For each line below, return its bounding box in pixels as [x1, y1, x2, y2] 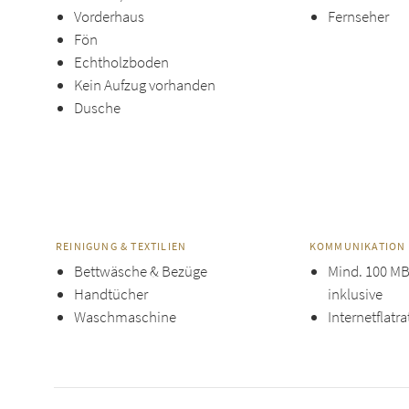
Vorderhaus [74, 6, 144, 26]
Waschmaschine [74, 307, 176, 327]
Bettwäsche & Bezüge [74, 261, 207, 281]
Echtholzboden [74, 52, 169, 72]
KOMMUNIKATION [309, 239, 406, 253]
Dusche [74, 98, 121, 118]
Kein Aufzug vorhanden [74, 75, 215, 95]
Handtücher [74, 284, 148, 304]
